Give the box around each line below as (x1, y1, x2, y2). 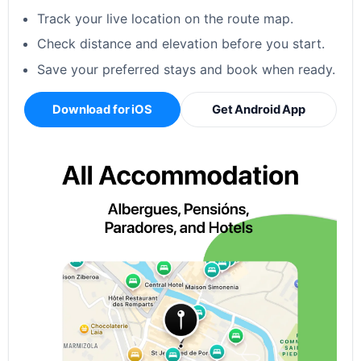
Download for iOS (52, 102, 152, 117)
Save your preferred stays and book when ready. (37, 60, 336, 77)
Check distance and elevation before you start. (37, 35, 326, 52)
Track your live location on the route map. (37, 10, 294, 27)
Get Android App (212, 102, 305, 117)
